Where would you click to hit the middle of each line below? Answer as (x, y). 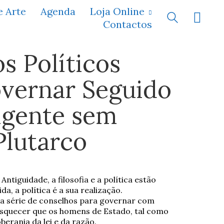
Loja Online (117, 11)
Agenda (58, 11)
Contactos (127, 24)
